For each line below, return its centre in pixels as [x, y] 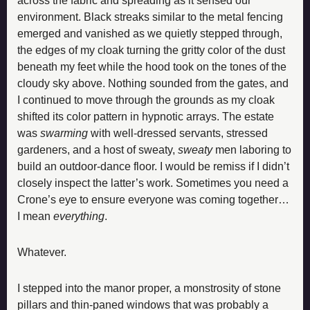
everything [79, 216]
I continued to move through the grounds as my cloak [146, 100]
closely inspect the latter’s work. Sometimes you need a [153, 183]
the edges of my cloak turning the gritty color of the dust [151, 50]
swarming [64, 133]
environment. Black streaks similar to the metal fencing [150, 17]
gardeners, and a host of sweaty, [98, 149]
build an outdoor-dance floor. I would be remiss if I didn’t [153, 166]
